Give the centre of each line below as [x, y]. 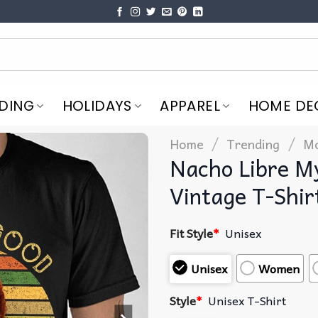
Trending [253, 143]
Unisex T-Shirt [247, 301]
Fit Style [191, 232]
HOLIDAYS [97, 106]
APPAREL [190, 106]
